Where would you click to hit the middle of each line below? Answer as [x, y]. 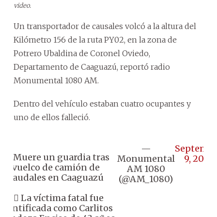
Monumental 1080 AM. [56, 80]
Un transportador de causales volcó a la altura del [105, 26]
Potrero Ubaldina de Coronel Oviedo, [82, 53]
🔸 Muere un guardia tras [56, 157]
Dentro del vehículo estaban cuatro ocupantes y [102, 103]
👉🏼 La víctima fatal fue [56, 198]
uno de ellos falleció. [52, 117]
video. [22, 5]
